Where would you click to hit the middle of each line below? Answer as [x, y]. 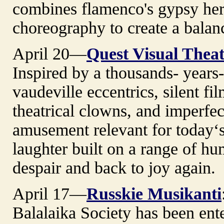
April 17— [49, 193]
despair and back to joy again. [114, 167]
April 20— [49, 53]
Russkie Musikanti [154, 193]
